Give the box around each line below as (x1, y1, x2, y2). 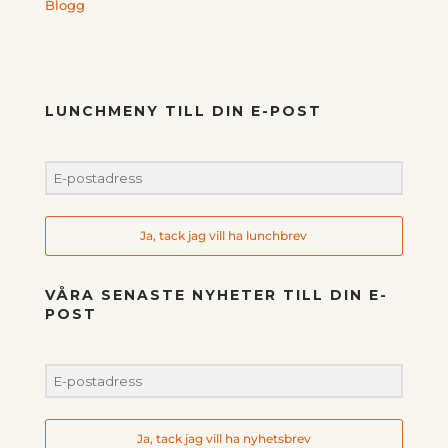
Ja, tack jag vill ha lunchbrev (140, 228, 308, 244)
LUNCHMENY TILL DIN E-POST (44, 101, 322, 120)
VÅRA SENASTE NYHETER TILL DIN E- (44, 285, 388, 304)
